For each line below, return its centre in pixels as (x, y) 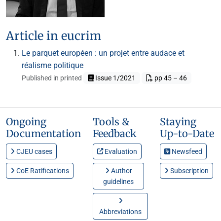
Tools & (111, 122)
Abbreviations (120, 212)
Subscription (189, 171)
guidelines (118, 182)
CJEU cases (34, 151)
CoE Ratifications (42, 171)
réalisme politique (53, 65)
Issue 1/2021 (115, 78)
